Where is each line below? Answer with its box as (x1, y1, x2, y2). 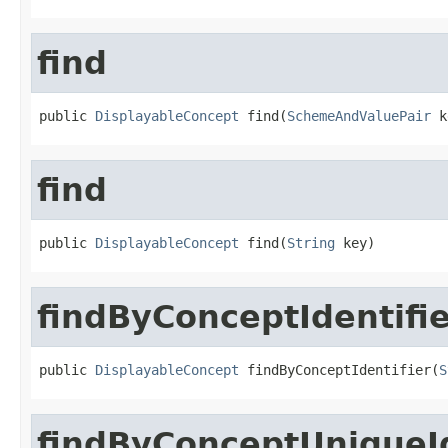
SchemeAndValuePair (287, 107, 431, 124)
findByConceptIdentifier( (239, 361, 439, 378)
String (287, 234, 335, 251)
